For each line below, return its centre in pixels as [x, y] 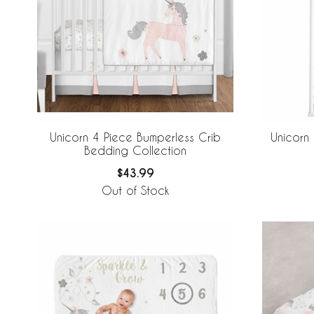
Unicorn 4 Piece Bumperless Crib [135, 137]
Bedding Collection [135, 150]
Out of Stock [135, 191]
